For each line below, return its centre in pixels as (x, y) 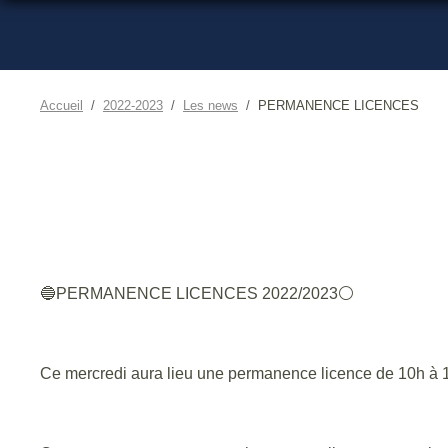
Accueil (61, 105)
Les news (210, 105)
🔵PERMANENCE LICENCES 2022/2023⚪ (197, 293)
